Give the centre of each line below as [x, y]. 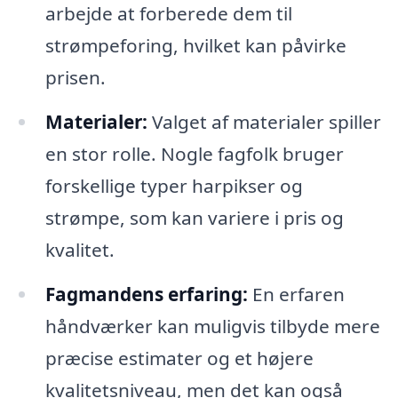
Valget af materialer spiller [264, 122]
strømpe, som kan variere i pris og [194, 218]
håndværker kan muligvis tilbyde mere [212, 326]
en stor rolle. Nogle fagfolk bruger [194, 154]
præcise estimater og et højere [179, 358]
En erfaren [296, 294]
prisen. [75, 78]
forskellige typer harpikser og [174, 186]
